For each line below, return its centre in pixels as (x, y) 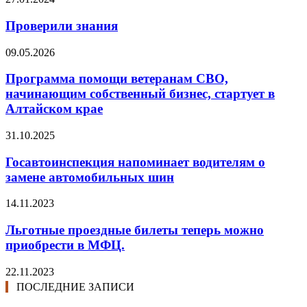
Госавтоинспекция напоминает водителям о (135, 162)
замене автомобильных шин (90, 177)
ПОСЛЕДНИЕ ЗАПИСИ (75, 286)
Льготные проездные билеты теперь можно (135, 230)
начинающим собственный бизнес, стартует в (140, 94)
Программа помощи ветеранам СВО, (117, 79)
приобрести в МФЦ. (65, 245)
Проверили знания (62, 25)
